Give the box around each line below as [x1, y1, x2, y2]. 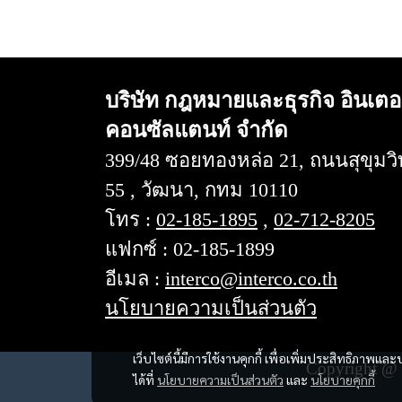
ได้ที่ [133, 371, 157, 388]
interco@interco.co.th [165, 267, 337, 291]
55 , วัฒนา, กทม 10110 [105, 179, 298, 202]
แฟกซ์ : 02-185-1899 [105, 238, 275, 261]
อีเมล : [105, 267, 165, 291]
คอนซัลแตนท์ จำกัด [105, 118, 288, 143]
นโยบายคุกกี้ [310, 371, 375, 388]
